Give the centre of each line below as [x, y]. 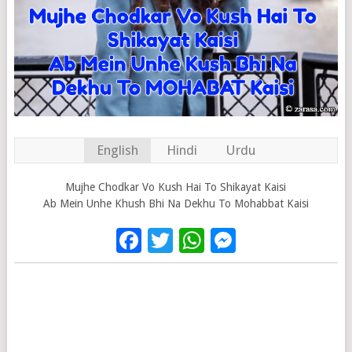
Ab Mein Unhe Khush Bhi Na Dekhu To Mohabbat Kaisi [176, 203]
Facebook [196, 240]
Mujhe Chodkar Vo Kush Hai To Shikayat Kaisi [176, 187]
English [117, 150]
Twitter [213, 240]
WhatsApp [262, 240]
